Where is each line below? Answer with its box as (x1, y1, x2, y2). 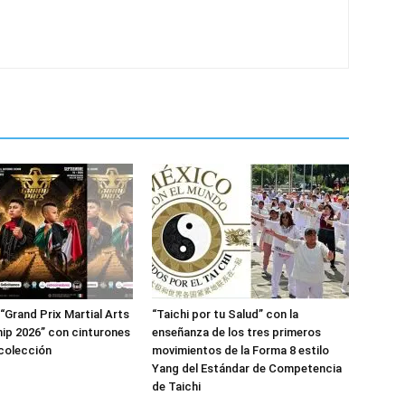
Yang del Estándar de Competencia (152, 362, 342, 375)
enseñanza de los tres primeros (152, 325, 321, 339)
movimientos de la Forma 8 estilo (152, 344, 329, 357)
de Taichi (152, 380, 201, 393)
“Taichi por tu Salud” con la (152, 307, 298, 321)
